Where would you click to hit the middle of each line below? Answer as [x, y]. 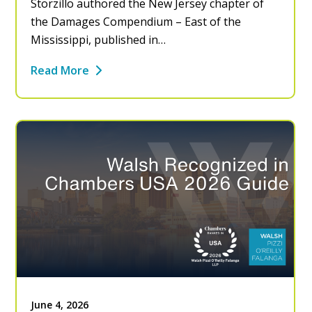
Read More [60, 70]
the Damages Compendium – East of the [136, 21]
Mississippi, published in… [99, 39]
